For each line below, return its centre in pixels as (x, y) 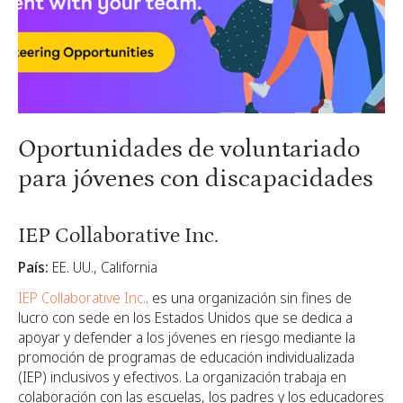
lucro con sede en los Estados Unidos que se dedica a (185, 317)
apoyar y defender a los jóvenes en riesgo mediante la (187, 337)
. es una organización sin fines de (249, 297)
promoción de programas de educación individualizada (186, 357)
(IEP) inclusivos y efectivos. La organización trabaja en (182, 376)
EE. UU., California (103, 267)
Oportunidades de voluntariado (189, 149)
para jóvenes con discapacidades (196, 179)
